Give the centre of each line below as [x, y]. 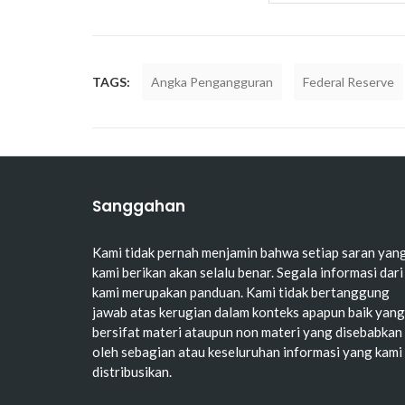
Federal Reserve [348, 82]
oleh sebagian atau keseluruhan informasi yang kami [247, 352]
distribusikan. [132, 372]
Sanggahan [139, 207]
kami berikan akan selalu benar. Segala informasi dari [248, 273]
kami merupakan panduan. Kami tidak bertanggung [241, 292]
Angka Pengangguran [212, 82]
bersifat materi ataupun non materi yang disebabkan [247, 332]
